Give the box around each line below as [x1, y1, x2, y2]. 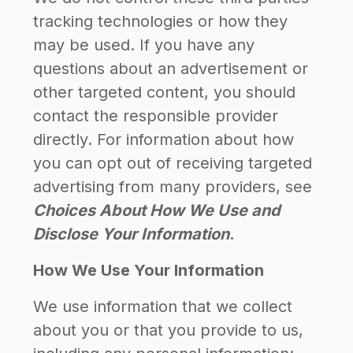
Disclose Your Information [33, 225, 229, 243]
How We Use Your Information [33, 261, 264, 280]
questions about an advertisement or [33, 59, 308, 78]
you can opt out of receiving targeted [33, 154, 312, 173]
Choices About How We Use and [33, 201, 281, 220]
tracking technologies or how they [33, 12, 288, 31]
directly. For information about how [33, 130, 294, 149]
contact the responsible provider [33, 106, 278, 125]
